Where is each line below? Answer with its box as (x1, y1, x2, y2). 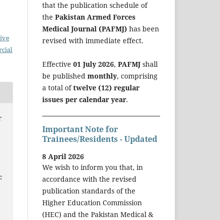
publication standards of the (42, 186, 136, 196)
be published (42, 71, 87, 81)
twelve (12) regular (73, 82, 139, 92)
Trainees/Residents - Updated (42, 133, 157, 144)
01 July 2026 (73, 59, 114, 69)
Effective (42, 59, 73, 69)
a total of (42, 82, 73, 92)
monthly (87, 71, 117, 81)
